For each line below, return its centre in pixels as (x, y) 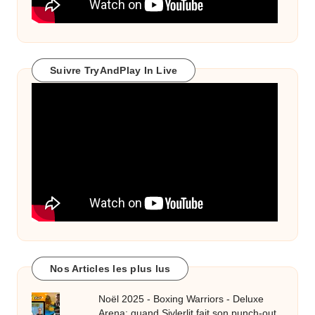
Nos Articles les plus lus (110, 269)
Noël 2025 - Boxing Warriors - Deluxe (181, 299)
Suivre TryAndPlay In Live (114, 71)
